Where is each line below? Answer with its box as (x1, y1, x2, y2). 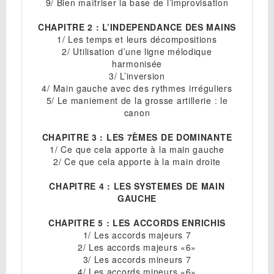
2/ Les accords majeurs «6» (77, 241, 197, 254)
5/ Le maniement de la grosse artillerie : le (46, 94, 228, 107)
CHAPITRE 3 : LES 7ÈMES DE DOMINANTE (42, 131, 232, 144)
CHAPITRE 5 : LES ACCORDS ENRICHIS (48, 217, 226, 229)
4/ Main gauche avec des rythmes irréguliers (42, 82, 232, 95)
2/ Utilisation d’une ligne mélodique (62, 45, 212, 58)
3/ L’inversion (109, 70, 165, 83)
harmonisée (112, 57, 162, 70)
